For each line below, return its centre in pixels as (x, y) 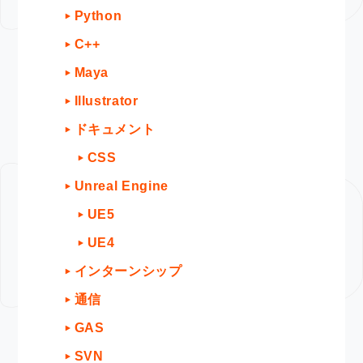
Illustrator (106, 101)
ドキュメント (115, 130)
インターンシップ (128, 271)
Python (98, 16)
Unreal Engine (121, 186)
